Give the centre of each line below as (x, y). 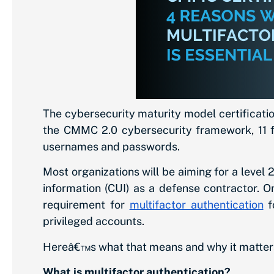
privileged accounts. (94, 221)
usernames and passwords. (111, 146)
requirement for (84, 205)
